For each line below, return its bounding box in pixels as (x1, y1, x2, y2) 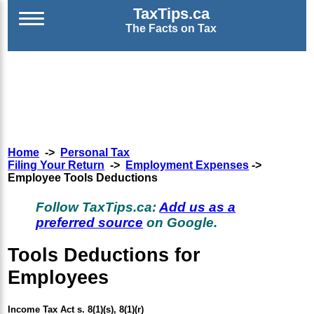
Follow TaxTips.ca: (36, 199, 160, 214)
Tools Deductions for (8, 243, 201, 266)
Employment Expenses (125, 159, 250, 172)
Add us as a (159, 199, 236, 214)
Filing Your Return (8, 159, 105, 172)
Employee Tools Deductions (8, 172, 158, 184)
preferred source (36, 214, 144, 230)
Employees (8, 266, 109, 288)
